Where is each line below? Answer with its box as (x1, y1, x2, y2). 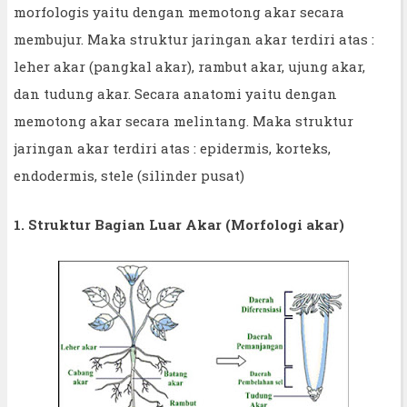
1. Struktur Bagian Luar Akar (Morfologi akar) (14, 214, 344, 233)
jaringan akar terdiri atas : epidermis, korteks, (14, 138, 331, 157)
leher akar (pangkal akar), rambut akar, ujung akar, (14, 56, 365, 75)
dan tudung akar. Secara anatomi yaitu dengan (14, 84, 337, 103)
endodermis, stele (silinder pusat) (14, 165, 244, 184)
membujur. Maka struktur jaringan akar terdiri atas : (14, 29, 374, 48)
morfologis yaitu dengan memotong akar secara (14, 2, 344, 21)
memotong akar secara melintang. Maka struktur (14, 111, 353, 130)
